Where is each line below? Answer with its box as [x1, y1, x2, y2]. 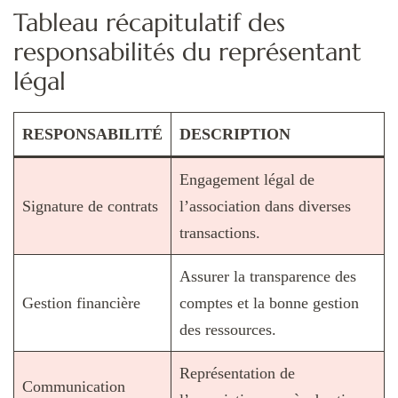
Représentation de [179, 364, 295, 383]
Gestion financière [22, 294, 140, 313]
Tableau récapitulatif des [13, 6, 285, 38]
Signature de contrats [22, 197, 158, 216]
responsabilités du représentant [13, 36, 362, 68]
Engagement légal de [179, 171, 314, 189]
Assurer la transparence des [179, 267, 356, 286]
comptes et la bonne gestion [179, 294, 359, 313]
